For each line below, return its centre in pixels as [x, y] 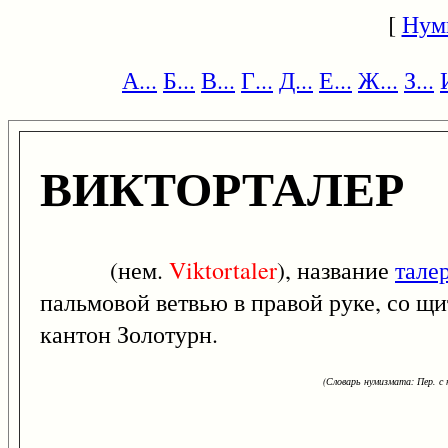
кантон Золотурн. [129, 334]
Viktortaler [223, 270]
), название [336, 270]
